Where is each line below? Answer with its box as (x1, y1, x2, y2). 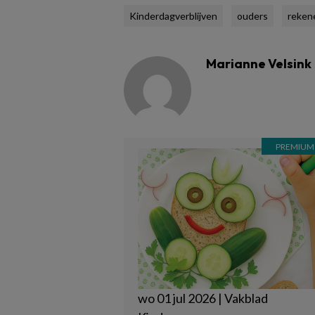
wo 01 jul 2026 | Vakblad (138, 290, 268, 306)
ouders (237, 10, 268, 22)
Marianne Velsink (206, 56, 311, 72)
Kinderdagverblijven (129, 10, 217, 22)
